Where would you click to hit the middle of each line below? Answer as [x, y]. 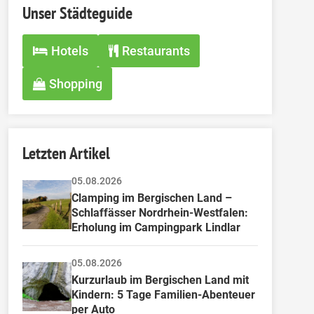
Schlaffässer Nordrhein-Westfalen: [161, 213]
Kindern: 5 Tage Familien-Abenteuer [165, 295]
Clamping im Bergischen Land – [153, 198]
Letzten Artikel [66, 153]
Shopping [75, 84]
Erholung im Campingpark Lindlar [156, 227]
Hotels [69, 51]
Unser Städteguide [77, 13]
